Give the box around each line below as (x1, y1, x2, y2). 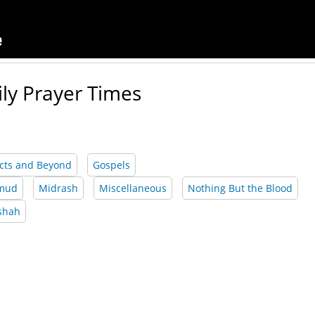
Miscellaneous (99, 181, 167, 195)
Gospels (93, 158, 130, 172)
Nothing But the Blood (188, 181, 292, 195)
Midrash (39, 181, 78, 195)
